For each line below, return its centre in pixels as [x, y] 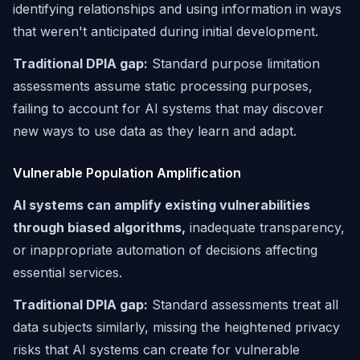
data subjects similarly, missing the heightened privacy [176, 327]
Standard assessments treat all [243, 305]
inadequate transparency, [265, 227]
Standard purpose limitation [234, 63]
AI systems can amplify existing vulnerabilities [162, 205]
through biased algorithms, [99, 227]
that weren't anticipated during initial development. [166, 31]
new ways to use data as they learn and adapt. [155, 131]
